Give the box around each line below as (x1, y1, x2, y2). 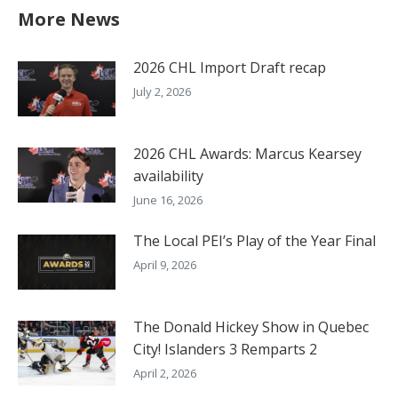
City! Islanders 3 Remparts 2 (133, 339, 317, 359)
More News (18, 7, 120, 32)
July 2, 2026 (133, 84, 191, 100)
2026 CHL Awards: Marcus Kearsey (133, 144, 362, 164)
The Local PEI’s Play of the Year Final (133, 231, 376, 251)
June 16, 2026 (133, 192, 203, 209)
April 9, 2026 (133, 257, 196, 274)
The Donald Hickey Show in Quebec (133, 317, 369, 337)
